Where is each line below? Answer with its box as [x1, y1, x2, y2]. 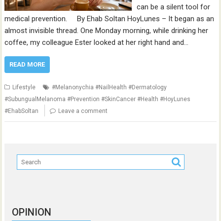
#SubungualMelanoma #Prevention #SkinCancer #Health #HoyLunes [4, 96, 191, 103]
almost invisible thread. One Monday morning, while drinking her [4, 26, 209, 35]
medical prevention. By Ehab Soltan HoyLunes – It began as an [4, 14, 215, 23]
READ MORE [9, 61, 45, 68]
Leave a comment [58, 108, 108, 114]
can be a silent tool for [136, 2, 210, 11]
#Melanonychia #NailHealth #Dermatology [52, 84, 167, 91]
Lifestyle [12, 84, 36, 91]
